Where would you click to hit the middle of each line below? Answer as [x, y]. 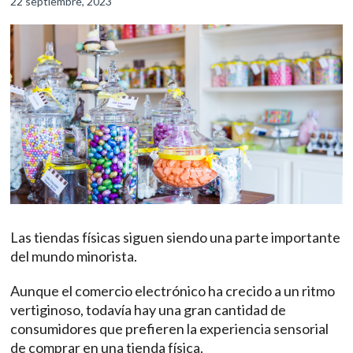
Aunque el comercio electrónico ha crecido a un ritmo [173, 291]
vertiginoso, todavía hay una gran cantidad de [149, 310]
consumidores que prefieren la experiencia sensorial [170, 329]
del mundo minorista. [76, 256]
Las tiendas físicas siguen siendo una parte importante [176, 238]
